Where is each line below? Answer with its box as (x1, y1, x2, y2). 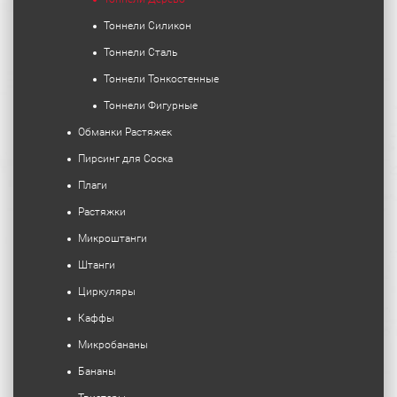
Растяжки (78, 206, 126, 218)
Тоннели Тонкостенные (104, 73, 219, 85)
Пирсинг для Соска (78, 152, 173, 165)
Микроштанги (78, 232, 147, 245)
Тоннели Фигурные (104, 99, 198, 112)
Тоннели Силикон (104, 19, 191, 32)
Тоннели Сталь (104, 46, 177, 58)
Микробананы (78, 339, 148, 351)
